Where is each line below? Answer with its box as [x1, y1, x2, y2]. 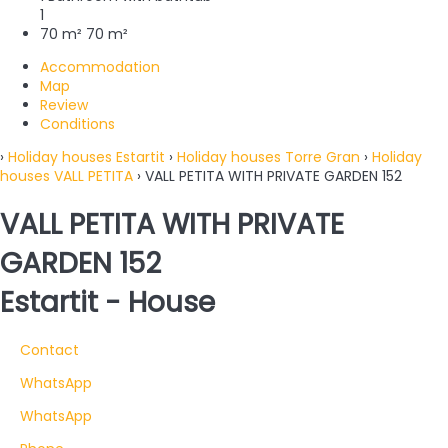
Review [40, 95, 88, 116]
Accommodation [40, 57, 160, 78]
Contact [20, 339, 79, 360]
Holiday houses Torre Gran [177, 147, 360, 168]
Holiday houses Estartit [8, 147, 165, 168]
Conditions [40, 114, 115, 135]
